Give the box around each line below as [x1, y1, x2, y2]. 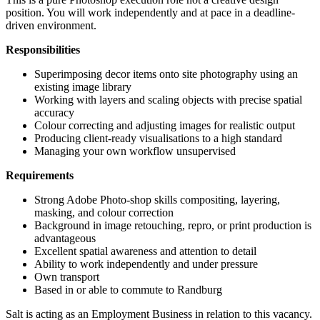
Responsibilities [6, 43, 80, 56]
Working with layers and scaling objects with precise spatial [34, 93, 302, 106]
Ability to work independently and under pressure [34, 257, 258, 270]
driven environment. [6, 19, 96, 31]
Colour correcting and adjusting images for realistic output [34, 119, 295, 131]
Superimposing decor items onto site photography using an [34, 67, 298, 80]
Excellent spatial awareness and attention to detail [34, 244, 256, 257]
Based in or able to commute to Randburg [34, 283, 222, 296]
